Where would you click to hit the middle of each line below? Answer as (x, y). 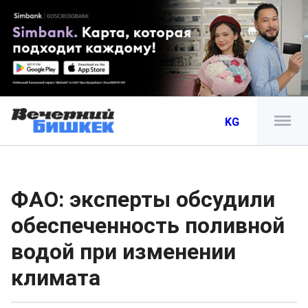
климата (56, 278)
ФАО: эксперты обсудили (143, 199)
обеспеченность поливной (148, 225)
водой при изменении (123, 252)
